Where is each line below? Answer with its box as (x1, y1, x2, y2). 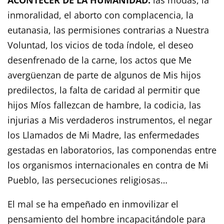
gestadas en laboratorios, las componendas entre (7, 143, 216, 156)
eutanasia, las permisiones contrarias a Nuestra (7, 23, 209, 36)
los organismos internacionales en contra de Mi (7, 158, 208, 171)
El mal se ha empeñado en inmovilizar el (7, 197, 178, 210)
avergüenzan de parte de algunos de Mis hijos (7, 68, 201, 81)
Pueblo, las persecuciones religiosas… (7, 173, 167, 186)
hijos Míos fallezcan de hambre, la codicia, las (7, 98, 201, 111)
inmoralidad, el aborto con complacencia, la (7, 8, 193, 21)
